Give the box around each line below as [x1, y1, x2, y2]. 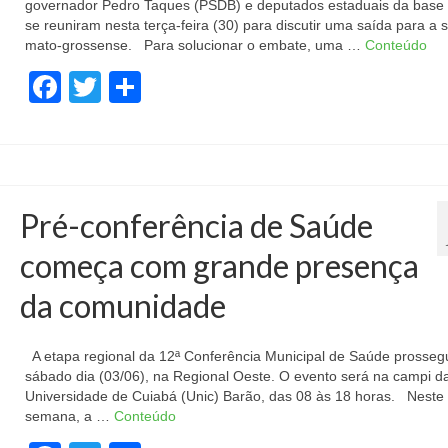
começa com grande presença [19, 246, 419, 285]
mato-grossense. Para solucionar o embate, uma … [24, 37, 365, 53]
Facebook [60, 69, 203, 105]
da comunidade [19, 286, 226, 325]
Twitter [100, 69, 196, 105]
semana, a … [24, 408, 114, 424]
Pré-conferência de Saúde [19, 206, 373, 245]
